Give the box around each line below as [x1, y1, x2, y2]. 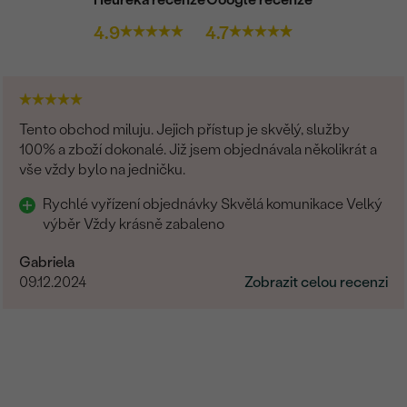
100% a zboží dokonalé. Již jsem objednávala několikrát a [19, 140, 378, 158]
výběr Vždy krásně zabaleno [43, 214, 228, 233]
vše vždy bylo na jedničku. [19, 160, 186, 178]
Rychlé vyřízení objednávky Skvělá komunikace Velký [43, 194, 383, 213]
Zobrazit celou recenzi [243, 273, 388, 291]
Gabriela [19, 253, 75, 271]
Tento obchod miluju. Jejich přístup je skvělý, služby [19, 120, 351, 138]
